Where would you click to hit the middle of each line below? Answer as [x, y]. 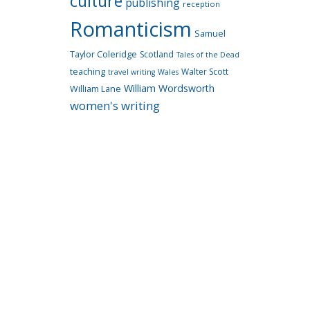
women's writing [115, 106]
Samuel [210, 34]
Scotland [157, 54]
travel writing [131, 72]
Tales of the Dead [208, 55]
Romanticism [131, 29]
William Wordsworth [169, 88]
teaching [88, 72]
